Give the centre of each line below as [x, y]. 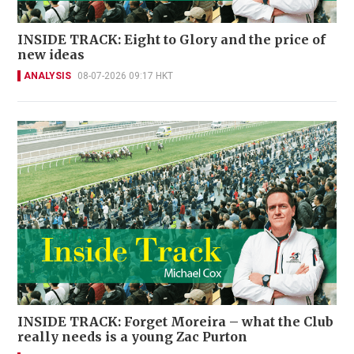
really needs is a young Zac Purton [132, 337]
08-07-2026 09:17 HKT [125, 75]
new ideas [51, 54]
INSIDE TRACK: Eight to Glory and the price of [171, 39]
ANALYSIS [47, 75]
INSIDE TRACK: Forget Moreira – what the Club [175, 322]
